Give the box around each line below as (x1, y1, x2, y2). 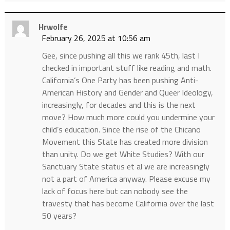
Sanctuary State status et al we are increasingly (42, 160, 209, 172)
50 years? (42, 209, 76, 222)
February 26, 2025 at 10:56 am (41, 31, 150, 44)
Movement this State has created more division (42, 135, 208, 148)
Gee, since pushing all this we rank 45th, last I (42, 49, 200, 62)
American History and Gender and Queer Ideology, (42, 86, 213, 99)
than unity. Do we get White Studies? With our (42, 147, 204, 160)
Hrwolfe (38, 20, 68, 33)
